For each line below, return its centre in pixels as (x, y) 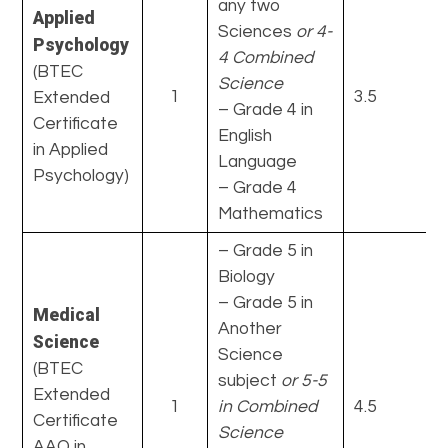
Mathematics (271, 213)
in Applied (71, 149)
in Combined (268, 406)
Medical (67, 314)
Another (250, 328)
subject (250, 380)
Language (258, 161)
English (245, 135)
